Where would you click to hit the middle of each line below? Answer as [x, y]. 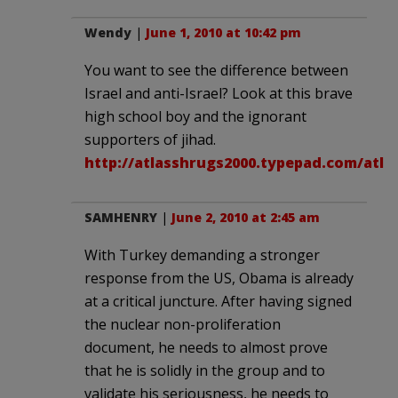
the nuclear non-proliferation [183, 324]
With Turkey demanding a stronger [202, 255]
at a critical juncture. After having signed [218, 301]
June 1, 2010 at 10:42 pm [223, 32]
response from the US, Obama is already [219, 278]
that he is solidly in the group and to [205, 370]
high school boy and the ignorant [195, 116]
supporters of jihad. [150, 139]
